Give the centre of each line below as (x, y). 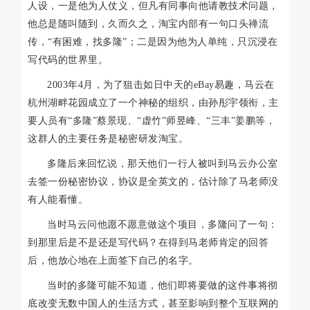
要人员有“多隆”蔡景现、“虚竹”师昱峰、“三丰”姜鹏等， (152, 120)
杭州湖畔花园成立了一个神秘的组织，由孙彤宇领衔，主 (153, 102)
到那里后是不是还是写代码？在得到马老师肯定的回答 (148, 242)
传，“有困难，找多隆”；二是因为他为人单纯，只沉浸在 (153, 42)
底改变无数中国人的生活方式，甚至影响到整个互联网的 (153, 303)
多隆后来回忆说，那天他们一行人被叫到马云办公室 (163, 163)
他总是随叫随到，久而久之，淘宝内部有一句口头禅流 (148, 24)
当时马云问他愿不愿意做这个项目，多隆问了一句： (163, 224)
